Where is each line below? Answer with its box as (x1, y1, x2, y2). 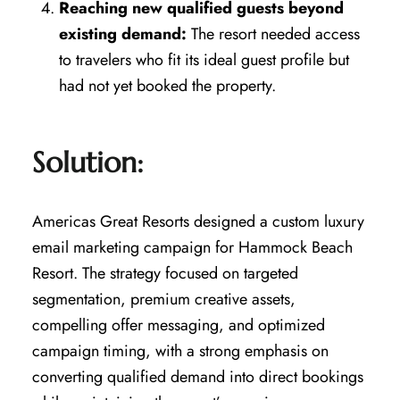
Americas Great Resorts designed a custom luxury (31, 209, 364, 233)
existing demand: (58, 21, 187, 46)
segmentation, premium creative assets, (31, 287, 296, 311)
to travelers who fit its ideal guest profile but (58, 47, 349, 71)
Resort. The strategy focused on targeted (31, 261, 298, 285)
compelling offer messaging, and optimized (31, 312, 325, 337)
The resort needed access (186, 21, 360, 46)
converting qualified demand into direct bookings (31, 364, 363, 388)
